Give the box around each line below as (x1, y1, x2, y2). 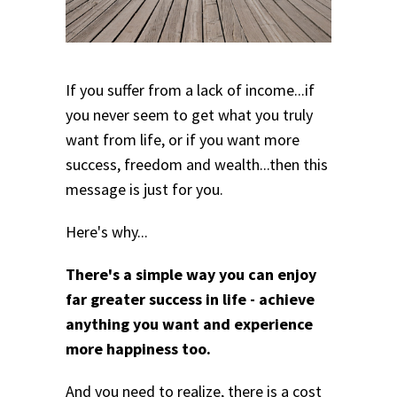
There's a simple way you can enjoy (66, 264, 316, 285)
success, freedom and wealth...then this (66, 154, 328, 175)
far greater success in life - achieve (66, 289, 315, 310)
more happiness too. (66, 339, 211, 360)
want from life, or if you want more (66, 129, 300, 151)
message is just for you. (66, 179, 223, 200)
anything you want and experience (66, 314, 313, 335)
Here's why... (66, 222, 148, 243)
